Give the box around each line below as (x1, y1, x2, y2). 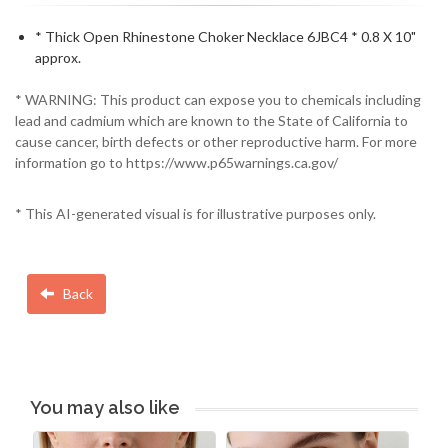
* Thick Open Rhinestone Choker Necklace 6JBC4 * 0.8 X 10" (35, 28, 416, 45)
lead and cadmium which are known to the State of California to (15, 112, 408, 130)
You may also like (30, 397, 180, 419)
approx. (35, 49, 81, 66)
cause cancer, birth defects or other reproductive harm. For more (15, 133, 417, 151)
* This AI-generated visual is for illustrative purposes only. (15, 205, 376, 223)
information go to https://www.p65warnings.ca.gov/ (15, 154, 338, 172)
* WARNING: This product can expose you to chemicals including (15, 91, 421, 109)
